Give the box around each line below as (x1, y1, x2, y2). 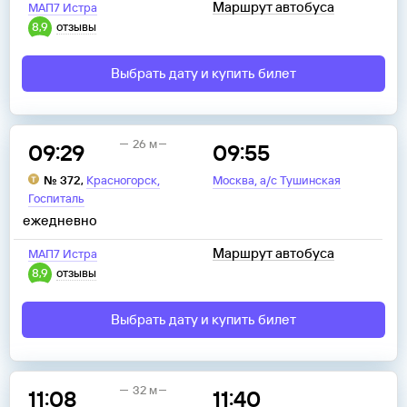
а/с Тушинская (260, 173, 341, 187)
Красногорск (86, 173, 157, 187)
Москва (213, 173, 254, 187)
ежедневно (23, 212, 97, 229)
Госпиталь (28, 191, 84, 205)
